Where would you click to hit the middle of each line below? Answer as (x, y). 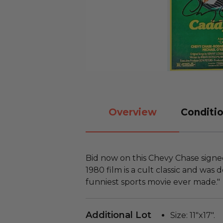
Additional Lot (118, 215)
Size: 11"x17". (193, 215)
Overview (132, 112)
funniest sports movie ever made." (153, 182)
